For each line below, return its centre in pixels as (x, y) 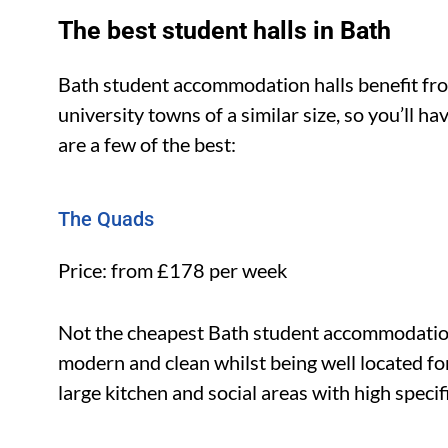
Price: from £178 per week (173, 270)
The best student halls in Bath (225, 30)
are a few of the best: (147, 144)
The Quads (106, 219)
